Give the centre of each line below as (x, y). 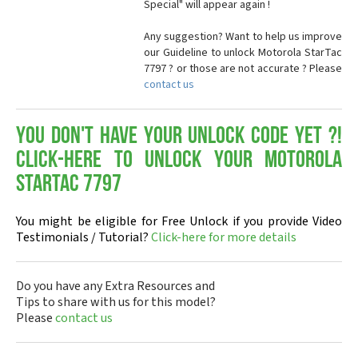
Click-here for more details (224, 237)
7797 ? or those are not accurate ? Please (243, 69)
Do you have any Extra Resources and (115, 286)
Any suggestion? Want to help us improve (243, 37)
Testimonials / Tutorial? (84, 237)
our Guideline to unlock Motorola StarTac (243, 53)
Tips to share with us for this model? (116, 302)
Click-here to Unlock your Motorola (179, 161)
